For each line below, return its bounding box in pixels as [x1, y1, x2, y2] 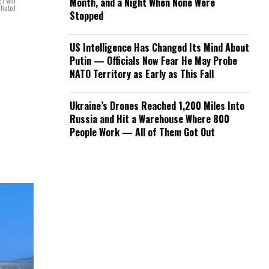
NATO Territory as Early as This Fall [70, 67, 214, 81]
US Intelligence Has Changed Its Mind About [70, 40, 249, 55]
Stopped [70, 8, 103, 23]
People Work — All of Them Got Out [70, 125, 215, 139]
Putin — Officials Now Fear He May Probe [70, 53, 237, 68]
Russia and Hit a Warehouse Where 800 [70, 112, 229, 126]
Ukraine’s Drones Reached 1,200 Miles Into [70, 98, 244, 113]
